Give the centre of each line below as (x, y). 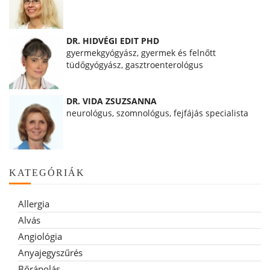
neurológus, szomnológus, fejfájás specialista (157, 113)
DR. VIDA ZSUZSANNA (111, 101)
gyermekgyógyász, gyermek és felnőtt (141, 52)
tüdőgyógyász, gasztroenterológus (135, 64)
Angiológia (40, 236)
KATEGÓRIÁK (47, 172)
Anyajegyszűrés (50, 252)
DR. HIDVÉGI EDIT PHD (113, 40)
